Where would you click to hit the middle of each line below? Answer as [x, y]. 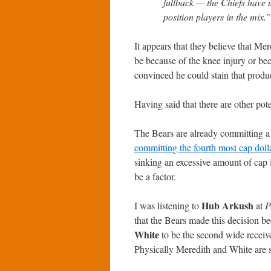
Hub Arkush [227, 205]
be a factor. [155, 176]
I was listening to [168, 205]
